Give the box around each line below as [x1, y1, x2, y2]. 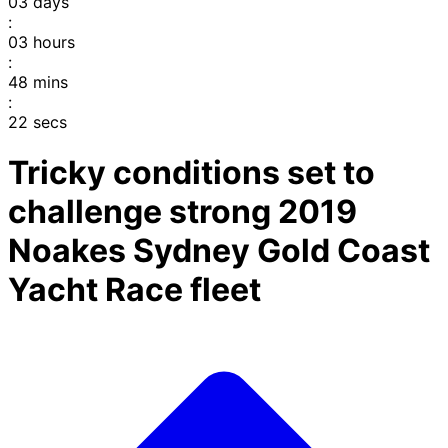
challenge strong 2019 [8, 192, 357, 232]
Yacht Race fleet [8, 270, 261, 310]
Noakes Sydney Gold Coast [8, 231, 430, 271]
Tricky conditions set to [8, 153, 375, 193]
